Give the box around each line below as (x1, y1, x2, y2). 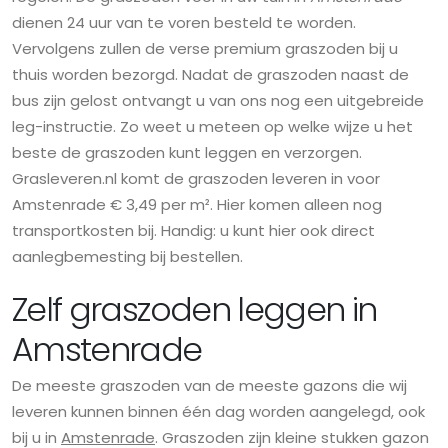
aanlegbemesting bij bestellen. (12, 246, 243, 268)
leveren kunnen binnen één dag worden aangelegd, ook (12, 401, 425, 423)
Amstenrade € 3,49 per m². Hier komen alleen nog (12, 194, 382, 216)
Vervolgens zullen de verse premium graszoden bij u (12, 38, 398, 60)
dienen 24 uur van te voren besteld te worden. (12, 12, 356, 34)
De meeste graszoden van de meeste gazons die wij (12, 375, 407, 397)
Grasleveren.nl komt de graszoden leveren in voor (12, 168, 380, 190)
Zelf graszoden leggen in (12, 286, 377, 334)
